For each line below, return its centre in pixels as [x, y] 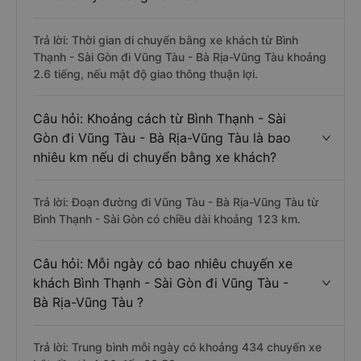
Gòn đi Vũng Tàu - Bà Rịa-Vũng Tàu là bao [162, 138]
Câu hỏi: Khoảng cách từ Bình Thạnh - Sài [160, 118]
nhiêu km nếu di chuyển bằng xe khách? [155, 157]
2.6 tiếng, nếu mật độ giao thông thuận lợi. [145, 74]
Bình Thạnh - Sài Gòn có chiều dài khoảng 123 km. [167, 219]
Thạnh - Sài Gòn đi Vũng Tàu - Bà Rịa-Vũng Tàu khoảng [180, 57]
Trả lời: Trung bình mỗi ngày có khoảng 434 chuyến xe [177, 347]
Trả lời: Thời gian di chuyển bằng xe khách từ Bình [166, 40]
